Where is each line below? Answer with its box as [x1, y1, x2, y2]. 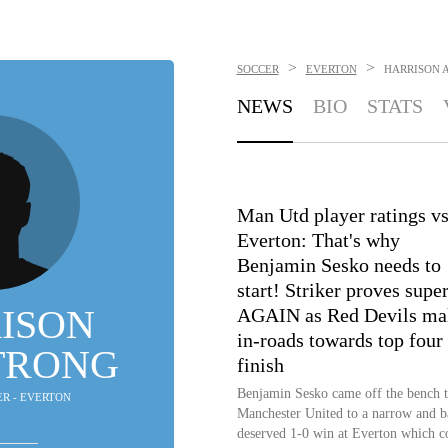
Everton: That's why [236, 229, 400, 251]
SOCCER [236, 63, 279, 75]
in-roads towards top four [236, 329, 443, 351]
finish [236, 354, 284, 376]
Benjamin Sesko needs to [236, 254, 441, 276]
